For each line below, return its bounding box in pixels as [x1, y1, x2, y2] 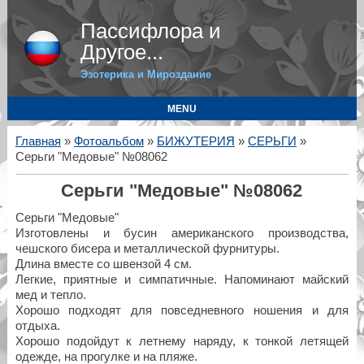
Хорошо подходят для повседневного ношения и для [15, 304, 349, 318]
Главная [15, 135, 61, 148]
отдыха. [15, 319, 60, 333]
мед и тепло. [15, 288, 86, 302]
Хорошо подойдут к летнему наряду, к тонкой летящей [15, 335, 349, 349]
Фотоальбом [73, 135, 144, 148]
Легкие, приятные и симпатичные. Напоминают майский [15, 273, 349, 287]
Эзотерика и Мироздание [80, 68, 211, 80]
